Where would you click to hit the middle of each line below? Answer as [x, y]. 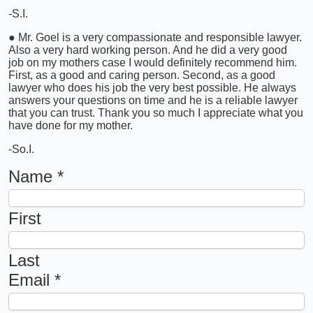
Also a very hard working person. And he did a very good [148, 50]
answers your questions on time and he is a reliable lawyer [153, 100]
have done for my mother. [71, 125]
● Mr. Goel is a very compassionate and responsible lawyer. [155, 37]
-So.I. [21, 149]
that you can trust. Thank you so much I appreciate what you [156, 112]
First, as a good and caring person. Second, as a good [142, 75]
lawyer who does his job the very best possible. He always [152, 87]
